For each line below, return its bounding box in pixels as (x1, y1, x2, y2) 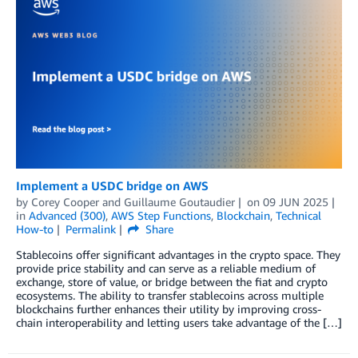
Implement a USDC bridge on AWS (16, 177, 209, 193)
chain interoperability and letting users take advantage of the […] (16, 315, 342, 329)
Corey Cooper (31, 194, 99, 209)
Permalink (65, 221, 116, 236)
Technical (276, 208, 321, 222)
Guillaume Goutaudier (124, 194, 235, 209)
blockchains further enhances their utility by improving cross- (16, 301, 321, 316)
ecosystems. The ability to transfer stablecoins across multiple (16, 288, 324, 302)
